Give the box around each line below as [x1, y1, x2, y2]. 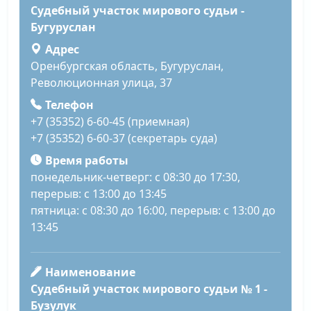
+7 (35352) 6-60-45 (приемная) [31, 113, 190, 129]
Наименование [44, 264, 135, 280]
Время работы [44, 152, 128, 168]
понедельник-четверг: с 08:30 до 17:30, [31, 169, 240, 185]
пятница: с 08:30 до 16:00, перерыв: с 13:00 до [31, 202, 276, 218]
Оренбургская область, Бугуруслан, [31, 58, 224, 74]
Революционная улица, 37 [31, 74, 172, 90]
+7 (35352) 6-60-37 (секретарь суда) [31, 130, 217, 146]
